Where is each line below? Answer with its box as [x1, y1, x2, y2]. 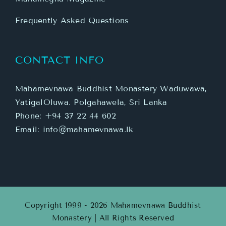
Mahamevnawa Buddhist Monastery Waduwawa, [15, 84, 207, 94]
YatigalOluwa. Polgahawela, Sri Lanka [15, 97, 167, 107]
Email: [15, 125, 43, 135]
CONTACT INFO [15, 54, 104, 67]
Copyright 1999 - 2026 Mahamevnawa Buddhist [25, 201, 201, 210]
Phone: [15, 111, 45, 121]
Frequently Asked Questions [15, 16, 129, 26]
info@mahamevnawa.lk [42, 125, 134, 135]
